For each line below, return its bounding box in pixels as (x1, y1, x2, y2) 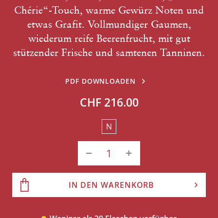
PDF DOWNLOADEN (65, 76, 136, 86)
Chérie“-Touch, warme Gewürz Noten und (14, 4, 204, 16)
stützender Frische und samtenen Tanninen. (13, 46, 205, 58)
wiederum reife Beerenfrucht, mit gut (28, 32, 190, 44)
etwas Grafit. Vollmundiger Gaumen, (27, 18, 191, 30)
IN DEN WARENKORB (68, 180, 155, 190)
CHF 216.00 (79, 94, 139, 110)
